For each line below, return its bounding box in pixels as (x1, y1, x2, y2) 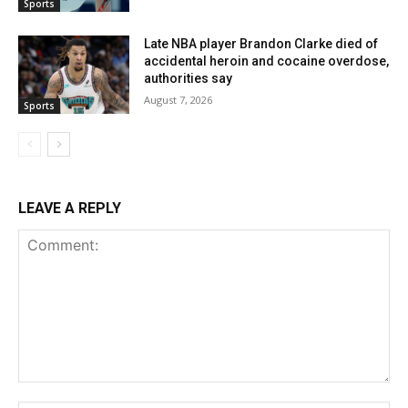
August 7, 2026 (144, 93, 213, 107)
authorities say (144, 71, 233, 87)
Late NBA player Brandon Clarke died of (144, 36, 379, 52)
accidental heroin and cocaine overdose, (144, 54, 390, 69)
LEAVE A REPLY (18, 199, 121, 217)
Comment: (17, 382, 78, 399)
